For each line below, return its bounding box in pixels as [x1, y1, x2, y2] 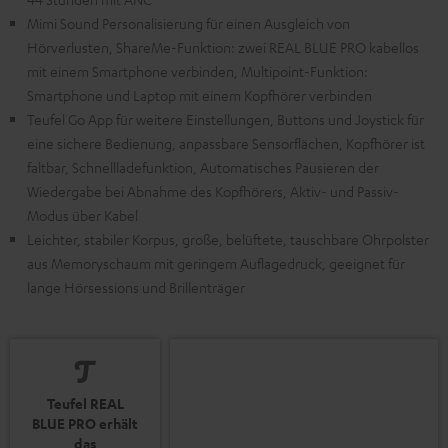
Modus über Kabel [27, 206, 138, 225]
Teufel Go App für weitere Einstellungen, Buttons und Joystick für [27, 110, 424, 129]
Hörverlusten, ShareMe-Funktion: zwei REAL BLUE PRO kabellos [27, 38, 419, 57]
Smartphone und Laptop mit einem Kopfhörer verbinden [27, 86, 372, 105]
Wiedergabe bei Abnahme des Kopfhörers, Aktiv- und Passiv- [27, 182, 399, 201]
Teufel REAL [46, 393, 124, 413]
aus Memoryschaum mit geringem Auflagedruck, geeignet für [27, 254, 405, 273]
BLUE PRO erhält [32, 413, 138, 433]
